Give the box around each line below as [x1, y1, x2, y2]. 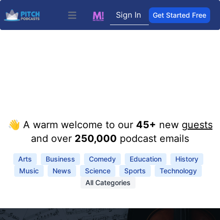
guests [181, 119, 213, 131]
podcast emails [117, 133, 189, 144]
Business [45, 155, 75, 163]
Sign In [115, 10, 141, 20]
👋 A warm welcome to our [7, 119, 136, 131]
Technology [160, 166, 197, 175]
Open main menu [65, 15, 120, 23]
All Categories [85, 178, 131, 187]
